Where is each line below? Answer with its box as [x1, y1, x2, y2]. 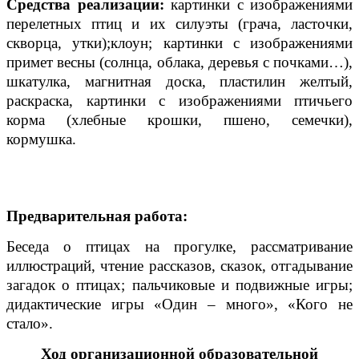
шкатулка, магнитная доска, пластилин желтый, [6, 72, 353, 90]
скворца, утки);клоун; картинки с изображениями [6, 34, 353, 51]
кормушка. [6, 130, 76, 147]
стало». [6, 314, 53, 332]
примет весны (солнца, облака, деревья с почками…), [6, 53, 353, 71]
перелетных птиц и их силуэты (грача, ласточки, [6, 14, 353, 32]
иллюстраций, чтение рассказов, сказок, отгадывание [6, 256, 353, 274]
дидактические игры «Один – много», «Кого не [6, 295, 353, 313]
